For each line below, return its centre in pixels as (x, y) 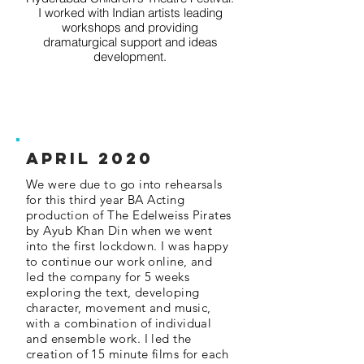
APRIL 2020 (90, 158)
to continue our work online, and (119, 261)
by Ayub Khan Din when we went (119, 230)
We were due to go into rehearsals (124, 184)
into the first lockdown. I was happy (128, 246)
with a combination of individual (119, 323)
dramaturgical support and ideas (130, 42)
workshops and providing (130, 27)
